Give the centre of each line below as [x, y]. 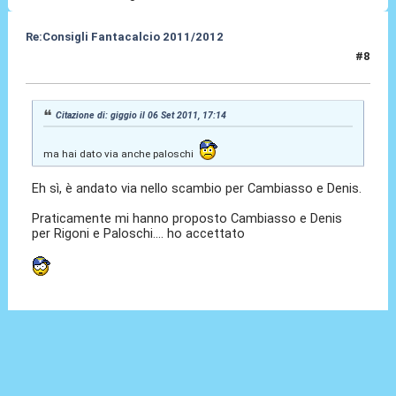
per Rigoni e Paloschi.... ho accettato [139, 233]
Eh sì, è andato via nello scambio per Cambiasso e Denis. [197, 188]
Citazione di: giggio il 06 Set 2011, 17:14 [141, 115]
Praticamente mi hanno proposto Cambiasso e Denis [187, 218]
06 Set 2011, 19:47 [78, 64]
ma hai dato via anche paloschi [121, 153]
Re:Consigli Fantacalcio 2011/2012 [124, 36]
